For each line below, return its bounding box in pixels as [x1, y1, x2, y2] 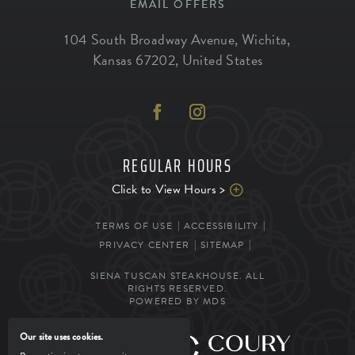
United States [181, 48, 263, 71]
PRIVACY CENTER [99, 237, 190, 252]
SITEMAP [200, 237, 245, 252]
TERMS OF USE [96, 218, 173, 233]
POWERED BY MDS [129, 293, 226, 308]
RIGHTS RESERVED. [127, 281, 228, 296]
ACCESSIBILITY [183, 218, 259, 233]
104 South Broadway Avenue [64, 28, 235, 50]
